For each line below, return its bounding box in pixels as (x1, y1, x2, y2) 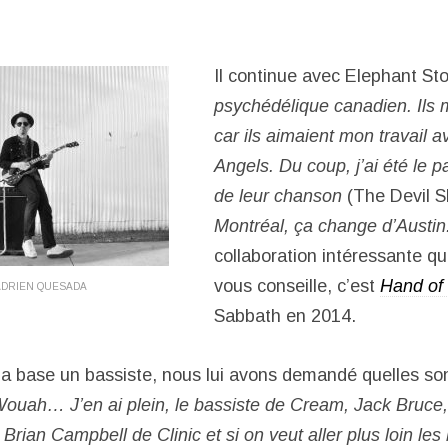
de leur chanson (214, 186, 342, 207)
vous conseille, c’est (214, 276, 380, 297)
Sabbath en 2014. (214, 306, 356, 327)
